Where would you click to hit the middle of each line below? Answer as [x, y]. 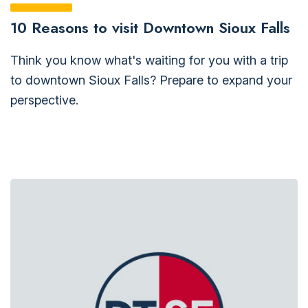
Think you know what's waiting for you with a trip [149, 60]
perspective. [44, 100]
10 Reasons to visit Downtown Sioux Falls [150, 27]
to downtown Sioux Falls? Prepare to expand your [151, 80]
